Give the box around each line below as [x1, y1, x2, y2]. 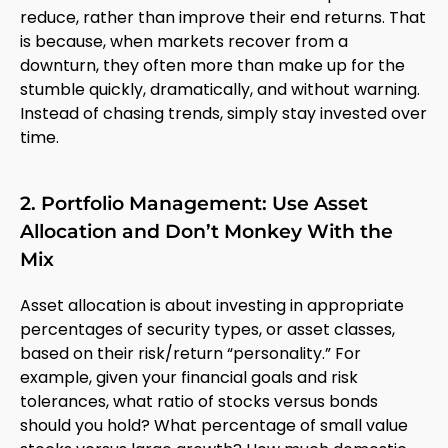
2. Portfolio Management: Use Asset [20, 191, 368, 215]
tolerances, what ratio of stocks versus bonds [20, 389, 378, 413]
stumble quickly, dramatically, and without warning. [20, 77, 420, 101]
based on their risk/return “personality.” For [20, 341, 361, 365]
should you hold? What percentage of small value [20, 413, 408, 437]
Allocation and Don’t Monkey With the [20, 219, 393, 243]
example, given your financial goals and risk [20, 365, 358, 389]
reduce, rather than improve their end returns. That [20, 5, 426, 29]
